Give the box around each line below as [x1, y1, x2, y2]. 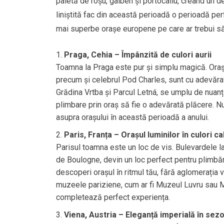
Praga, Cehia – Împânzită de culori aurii [64, 49, 211, 59]
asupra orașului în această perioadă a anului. [56, 112, 209, 122]
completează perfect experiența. [56, 192, 170, 202]
